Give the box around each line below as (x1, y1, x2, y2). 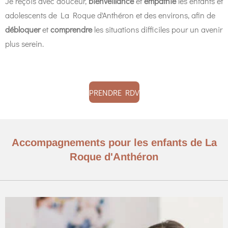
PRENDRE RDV (89, 87, 139, 98)
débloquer (5, 24, 40, 35)
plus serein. (5, 38, 44, 49)
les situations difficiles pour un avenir (92, 24, 222, 35)
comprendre (50, 24, 92, 35)
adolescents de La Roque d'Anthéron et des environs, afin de (5, 10, 215, 20)
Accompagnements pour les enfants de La (11, 137, 217, 148)
